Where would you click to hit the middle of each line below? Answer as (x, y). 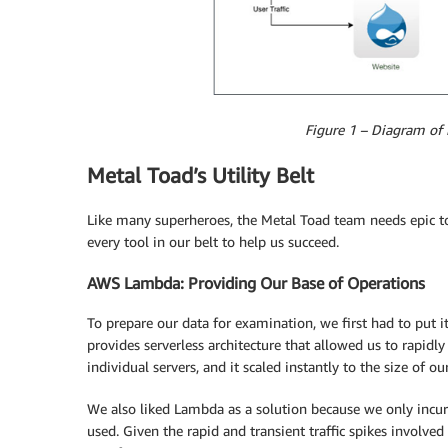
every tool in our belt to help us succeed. (213, 242)
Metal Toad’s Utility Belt (200, 175)
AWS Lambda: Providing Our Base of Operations (256, 282)
